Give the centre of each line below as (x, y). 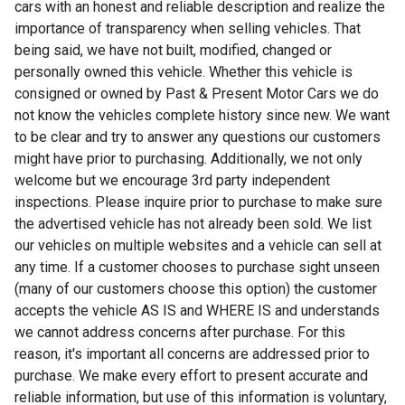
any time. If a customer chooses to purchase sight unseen (197, 267)
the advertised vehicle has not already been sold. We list (193, 223)
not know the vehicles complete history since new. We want (202, 115)
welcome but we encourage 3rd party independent (172, 180)
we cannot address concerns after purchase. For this (180, 332)
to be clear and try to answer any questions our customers (198, 137)
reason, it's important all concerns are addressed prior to (192, 353)
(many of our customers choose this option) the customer (196, 288)
